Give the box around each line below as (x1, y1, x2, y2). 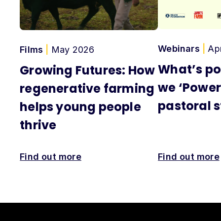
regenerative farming (20, 80, 155, 97)
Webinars (158, 43, 202, 54)
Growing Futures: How (20, 62, 155, 79)
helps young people (20, 99, 141, 115)
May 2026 (48, 44, 95, 55)
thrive (20, 117, 57, 134)
